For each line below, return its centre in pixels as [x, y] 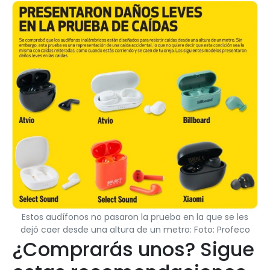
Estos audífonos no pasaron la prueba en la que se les [135, 217]
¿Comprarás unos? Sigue [133, 250]
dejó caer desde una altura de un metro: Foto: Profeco [135, 230]
